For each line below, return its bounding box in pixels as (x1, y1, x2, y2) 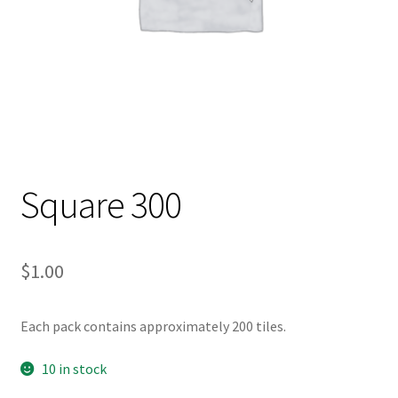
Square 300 (20, 181, 181, 228)
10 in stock (42, 359, 107, 378)
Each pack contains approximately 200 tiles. (20, 317, 286, 336)
